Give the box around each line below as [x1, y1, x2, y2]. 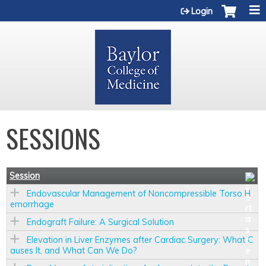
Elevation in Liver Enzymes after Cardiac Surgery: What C [27, 235, 254, 245]
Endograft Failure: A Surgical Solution [27, 217, 174, 227]
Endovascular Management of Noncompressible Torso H [27, 188, 251, 199]
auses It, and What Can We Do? [10, 245, 137, 256]
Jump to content [99, 1, 167, 13]
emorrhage [10, 199, 54, 210]
